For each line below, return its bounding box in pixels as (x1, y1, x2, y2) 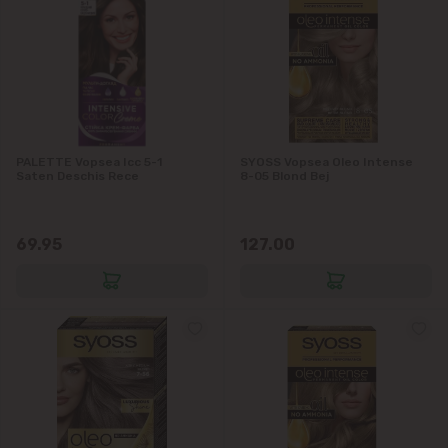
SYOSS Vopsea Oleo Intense (240, 154, 413, 169)
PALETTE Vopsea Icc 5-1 (16, 154, 162, 169)
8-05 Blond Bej (240, 168, 329, 183)
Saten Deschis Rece (16, 168, 139, 183)
